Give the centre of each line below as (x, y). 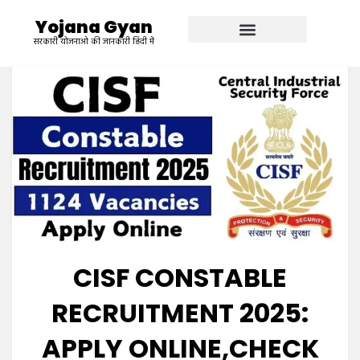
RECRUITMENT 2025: (180, 313)
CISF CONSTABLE (180, 278)
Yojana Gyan (94, 27)
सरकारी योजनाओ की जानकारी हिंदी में (94, 41)
